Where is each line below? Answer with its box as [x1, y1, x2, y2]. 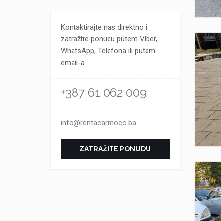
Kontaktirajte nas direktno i [61, 23, 147, 32]
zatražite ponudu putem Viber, [61, 35, 157, 43]
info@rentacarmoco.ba [61, 118, 136, 127]
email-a [61, 58, 85, 67]
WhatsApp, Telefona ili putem [61, 46, 155, 55]
